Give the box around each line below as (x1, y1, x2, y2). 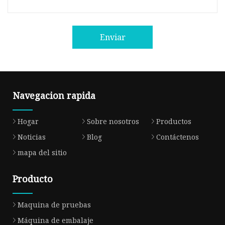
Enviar (99, 32, 126, 43)
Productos (156, 116, 191, 126)
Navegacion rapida (13, 89, 95, 101)
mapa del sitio (18, 147, 67, 157)
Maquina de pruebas (18, 199, 91, 209)
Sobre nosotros (86, 116, 139, 126)
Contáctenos (156, 132, 199, 142)
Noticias (18, 132, 46, 142)
